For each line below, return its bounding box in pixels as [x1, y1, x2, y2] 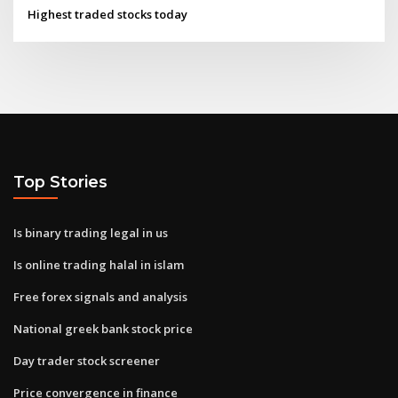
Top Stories [13, 172, 107, 192]
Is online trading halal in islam [13, 256, 184, 273]
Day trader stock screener [13, 352, 160, 369]
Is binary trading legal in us [13, 224, 168, 241]
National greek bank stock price [13, 320, 193, 337]
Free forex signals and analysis [13, 288, 187, 305]
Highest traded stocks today [28, 5, 188, 22]
